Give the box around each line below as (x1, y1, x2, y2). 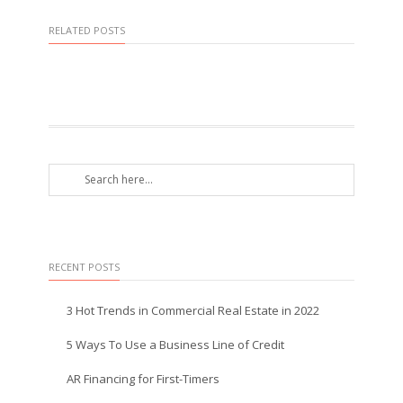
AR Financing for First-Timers (67, 371, 219, 387)
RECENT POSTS (49, 260, 120, 273)
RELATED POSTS (49, 23, 125, 37)
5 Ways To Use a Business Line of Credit (67, 336, 284, 353)
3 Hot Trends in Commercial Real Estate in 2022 (67, 302, 319, 318)
